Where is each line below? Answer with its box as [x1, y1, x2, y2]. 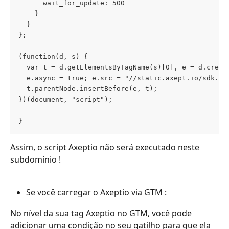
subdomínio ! [10, 153, 61, 165]
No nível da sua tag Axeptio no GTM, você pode [10, 207, 194, 219]
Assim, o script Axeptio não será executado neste [10, 141, 201, 153]
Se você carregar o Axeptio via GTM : [26, 187, 167, 198]
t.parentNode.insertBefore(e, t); [18, 84, 157, 93]
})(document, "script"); [18, 95, 112, 103]
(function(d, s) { [18, 52, 88, 60]
